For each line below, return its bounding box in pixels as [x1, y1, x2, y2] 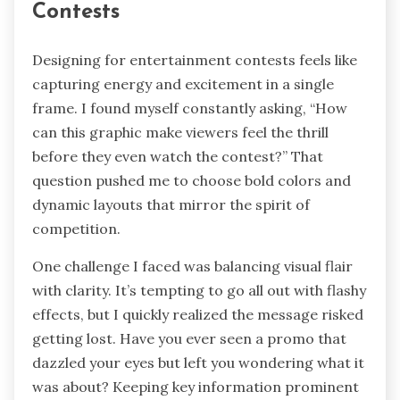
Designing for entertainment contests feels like [32, 50, 357, 69]
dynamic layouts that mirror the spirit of [32, 195, 310, 213]
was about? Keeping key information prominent [32, 377, 359, 396]
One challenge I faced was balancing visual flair [32, 256, 353, 275]
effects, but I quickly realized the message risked [32, 304, 363, 323]
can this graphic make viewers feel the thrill [32, 122, 329, 141]
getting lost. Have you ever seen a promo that [32, 329, 346, 347]
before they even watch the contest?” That [32, 146, 323, 165]
